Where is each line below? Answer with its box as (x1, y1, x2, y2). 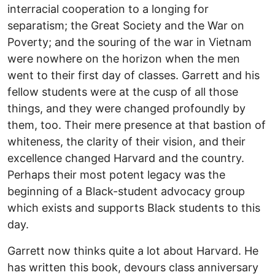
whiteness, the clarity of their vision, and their (7, 134, 246, 148)
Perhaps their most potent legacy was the (7, 168, 225, 181)
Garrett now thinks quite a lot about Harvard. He (7, 244, 258, 257)
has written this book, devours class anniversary (7, 260, 258, 274)
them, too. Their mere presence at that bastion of (7, 118, 266, 131)
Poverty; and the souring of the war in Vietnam (7, 35, 252, 48)
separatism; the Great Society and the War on (7, 18, 244, 32)
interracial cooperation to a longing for (7, 2, 209, 15)
